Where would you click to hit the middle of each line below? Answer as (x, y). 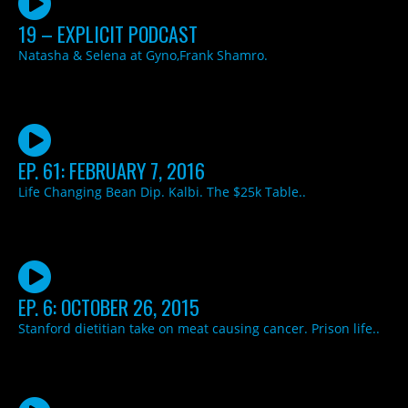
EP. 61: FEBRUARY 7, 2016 (112, 170)
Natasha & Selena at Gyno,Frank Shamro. (143, 55)
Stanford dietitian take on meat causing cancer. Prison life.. (199, 328)
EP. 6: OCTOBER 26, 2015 (109, 306)
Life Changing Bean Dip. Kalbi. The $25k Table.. (162, 191)
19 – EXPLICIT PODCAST (108, 33)
